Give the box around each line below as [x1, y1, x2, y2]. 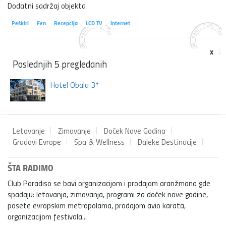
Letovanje [13, 125, 45, 136]
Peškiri [12, 18, 29, 27]
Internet [110, 18, 130, 27]
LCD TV [86, 18, 102, 27]
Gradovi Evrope [13, 136, 61, 147]
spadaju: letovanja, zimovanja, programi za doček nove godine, [8, 188, 208, 200]
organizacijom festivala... [8, 210, 87, 222]
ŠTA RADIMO [8, 160, 53, 174]
